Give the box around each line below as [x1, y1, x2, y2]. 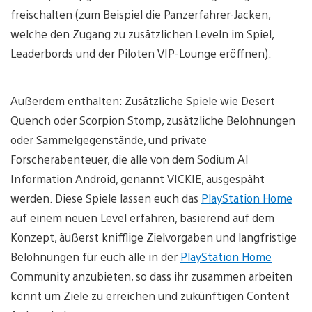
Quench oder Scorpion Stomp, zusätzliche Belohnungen [10, 112, 295, 127]
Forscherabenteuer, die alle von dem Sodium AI [10, 151, 249, 166]
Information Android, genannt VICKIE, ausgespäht [10, 171, 265, 186]
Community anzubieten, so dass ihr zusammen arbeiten [10, 268, 292, 283]
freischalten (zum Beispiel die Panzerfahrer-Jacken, [10, 6, 270, 22]
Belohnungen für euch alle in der [10, 249, 180, 264]
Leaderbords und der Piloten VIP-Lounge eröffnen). [10, 45, 272, 61]
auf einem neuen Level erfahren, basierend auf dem [10, 210, 274, 225]
